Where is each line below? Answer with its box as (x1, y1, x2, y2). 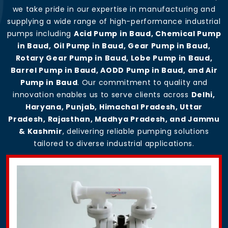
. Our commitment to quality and (77, 77, 208, 88)
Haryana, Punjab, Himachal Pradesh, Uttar (25, 101, 203, 112)
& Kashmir (19, 126, 63, 136)
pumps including (7, 28, 74, 39)
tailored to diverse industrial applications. (34, 138, 194, 149)
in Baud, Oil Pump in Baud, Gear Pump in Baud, (17, 40, 211, 51)
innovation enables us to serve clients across (13, 89, 191, 100)
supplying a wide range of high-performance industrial (7, 16, 221, 26)
